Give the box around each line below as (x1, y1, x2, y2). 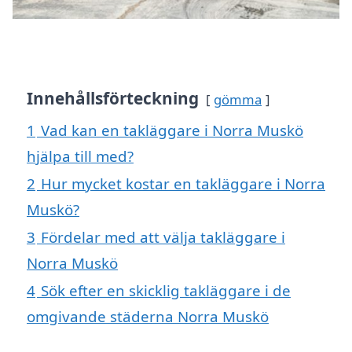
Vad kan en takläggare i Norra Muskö (41, 120, 303, 141)
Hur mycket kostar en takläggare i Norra (41, 174, 325, 194)
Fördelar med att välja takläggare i (41, 227, 285, 247)
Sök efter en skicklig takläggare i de (41, 280, 291, 301)
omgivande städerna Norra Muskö (27, 306, 269, 327)
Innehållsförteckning (27, 87, 199, 110)
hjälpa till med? (27, 146, 134, 167)
